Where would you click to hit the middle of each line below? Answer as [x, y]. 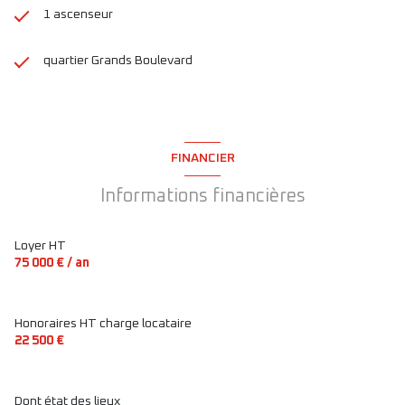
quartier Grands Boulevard [118, 60]
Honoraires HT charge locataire [103, 323]
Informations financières [202, 196]
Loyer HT [40, 245]
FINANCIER [202, 159]
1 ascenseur [78, 14]
